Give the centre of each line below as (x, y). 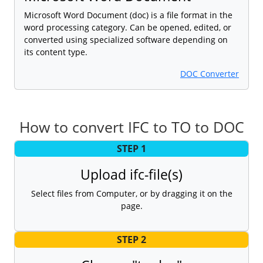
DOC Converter (210, 73)
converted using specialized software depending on (126, 39)
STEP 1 (131, 149)
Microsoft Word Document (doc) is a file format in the (128, 15)
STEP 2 (131, 240)
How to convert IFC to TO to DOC (131, 127)
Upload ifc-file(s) (131, 174)
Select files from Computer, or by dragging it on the (131, 193)
